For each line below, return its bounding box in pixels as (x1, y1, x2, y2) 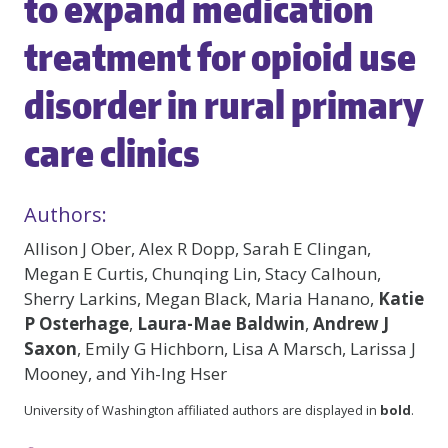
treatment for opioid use (24, 32, 416, 80)
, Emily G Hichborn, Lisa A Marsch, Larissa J (77, 337, 416, 360)
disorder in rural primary (24, 80, 423, 128)
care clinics (24, 128, 200, 176)
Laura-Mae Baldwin (137, 312, 305, 335)
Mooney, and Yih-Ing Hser (24, 362, 227, 385)
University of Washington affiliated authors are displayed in (24, 400, 380, 419)
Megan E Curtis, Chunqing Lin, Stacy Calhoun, (24, 262, 381, 285)
